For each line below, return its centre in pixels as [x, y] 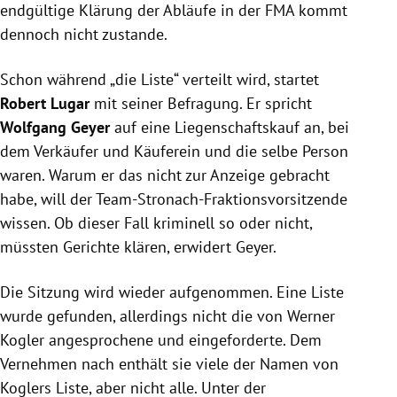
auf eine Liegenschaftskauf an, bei [230, 128]
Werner [311, 316]
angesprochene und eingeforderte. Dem [183, 340]
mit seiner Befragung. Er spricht [203, 104]
